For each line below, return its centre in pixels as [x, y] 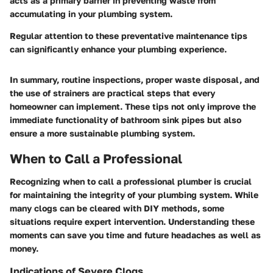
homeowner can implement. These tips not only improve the [133, 106]
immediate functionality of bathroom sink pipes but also [126, 119]
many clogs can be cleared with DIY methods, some [117, 208]
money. [24, 249]
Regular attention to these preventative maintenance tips [129, 35]
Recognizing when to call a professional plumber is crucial [131, 182]
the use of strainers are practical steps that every [112, 93]
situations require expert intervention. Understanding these [132, 222]
